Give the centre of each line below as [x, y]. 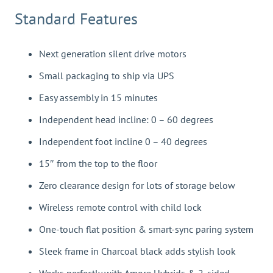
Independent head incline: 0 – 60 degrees [126, 120]
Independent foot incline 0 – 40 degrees [123, 142]
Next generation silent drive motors [113, 54]
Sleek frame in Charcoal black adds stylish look [137, 251]
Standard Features [76, 19]
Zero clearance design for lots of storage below [137, 186]
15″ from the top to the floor [98, 164]
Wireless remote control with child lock [120, 207]
